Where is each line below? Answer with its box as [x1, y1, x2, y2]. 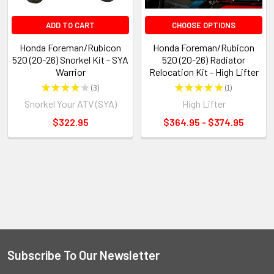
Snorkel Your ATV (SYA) [24, 97, 117, 109]
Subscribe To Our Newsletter [7, 247, 160, 262]
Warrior [55, 65, 86, 78]
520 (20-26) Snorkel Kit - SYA [12, 53, 128, 65]
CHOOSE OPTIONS [172, 20, 235, 30]
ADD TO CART [46, 20, 95, 30]
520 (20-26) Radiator [162, 53, 245, 65]
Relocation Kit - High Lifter [149, 65, 259, 78]
